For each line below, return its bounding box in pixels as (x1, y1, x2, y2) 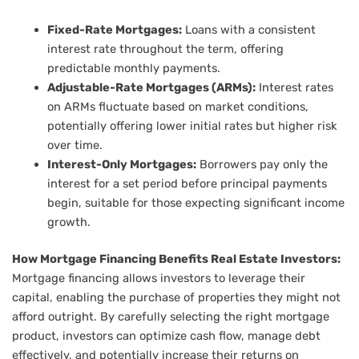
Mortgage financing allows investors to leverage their (12, 270, 305, 285)
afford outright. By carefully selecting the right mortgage (12, 309, 329, 324)
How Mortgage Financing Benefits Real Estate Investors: (12, 251, 341, 266)
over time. (46, 137, 103, 152)
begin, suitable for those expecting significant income (46, 195, 345, 210)
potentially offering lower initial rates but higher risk (46, 118, 337, 133)
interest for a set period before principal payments (46, 175, 327, 191)
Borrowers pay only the (196, 156, 328, 171)
